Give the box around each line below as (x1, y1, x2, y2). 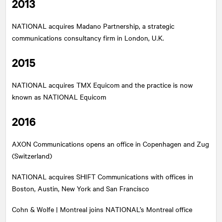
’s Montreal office (140, 204, 192, 214)
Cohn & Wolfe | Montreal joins (12, 204, 106, 214)
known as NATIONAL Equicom (12, 92, 106, 102)
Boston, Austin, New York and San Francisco (12, 183, 149, 193)
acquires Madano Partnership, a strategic (47, 21, 174, 31)
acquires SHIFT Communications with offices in (47, 171, 193, 181)
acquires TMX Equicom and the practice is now (47, 80, 193, 90)
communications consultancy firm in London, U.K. (12, 33, 164, 43)
